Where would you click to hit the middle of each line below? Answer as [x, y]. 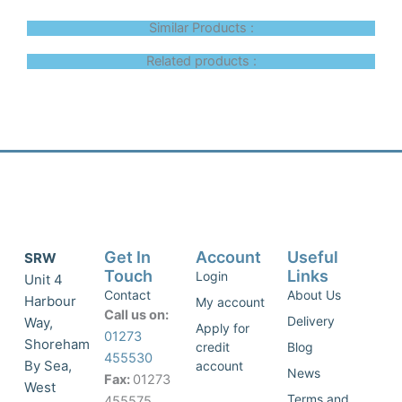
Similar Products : [201, 28]
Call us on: [137, 315]
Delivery [310, 320]
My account [230, 301]
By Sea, [48, 365]
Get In [128, 257]
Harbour [50, 301]
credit [212, 346]
